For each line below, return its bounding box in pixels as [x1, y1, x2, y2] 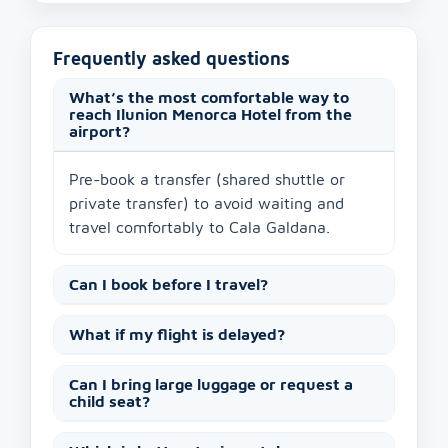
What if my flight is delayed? [69, 325, 285, 344]
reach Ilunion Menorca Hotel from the [69, 105, 352, 124]
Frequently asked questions [53, 48, 290, 70]
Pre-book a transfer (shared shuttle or [69, 170, 345, 189]
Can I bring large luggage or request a [69, 375, 353, 394]
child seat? [69, 392, 150, 411]
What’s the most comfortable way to [69, 88, 349, 107]
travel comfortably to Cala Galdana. [69, 218, 330, 237]
